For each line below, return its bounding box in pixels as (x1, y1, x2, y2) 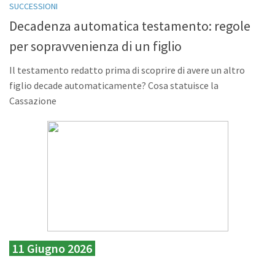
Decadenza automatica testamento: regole (9, 17, 250, 34)
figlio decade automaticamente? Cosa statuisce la (9, 79, 219, 91)
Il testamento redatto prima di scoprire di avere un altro (9, 63, 245, 76)
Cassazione (9, 94, 56, 107)
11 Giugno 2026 (12, 240, 92, 256)
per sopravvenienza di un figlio (9, 37, 182, 55)
